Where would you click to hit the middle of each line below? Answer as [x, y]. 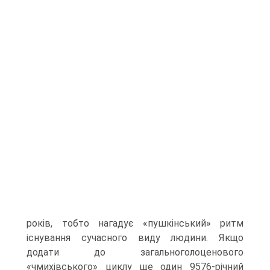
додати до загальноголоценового [135, 252]
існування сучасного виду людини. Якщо [135, 238]
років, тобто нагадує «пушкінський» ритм [135, 223]
